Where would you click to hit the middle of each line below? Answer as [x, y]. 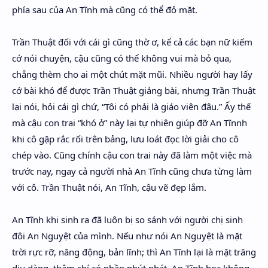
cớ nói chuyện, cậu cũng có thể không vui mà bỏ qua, [122, 58]
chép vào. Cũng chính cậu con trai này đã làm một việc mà [132, 155]
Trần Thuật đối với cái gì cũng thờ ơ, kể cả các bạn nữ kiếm [132, 42]
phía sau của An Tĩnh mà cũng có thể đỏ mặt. [106, 10]
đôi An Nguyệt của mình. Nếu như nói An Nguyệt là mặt [127, 236]
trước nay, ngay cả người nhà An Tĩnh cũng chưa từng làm [132, 171]
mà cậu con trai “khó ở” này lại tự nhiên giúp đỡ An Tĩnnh [130, 123]
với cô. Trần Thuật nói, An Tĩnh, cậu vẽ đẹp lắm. [109, 187]
